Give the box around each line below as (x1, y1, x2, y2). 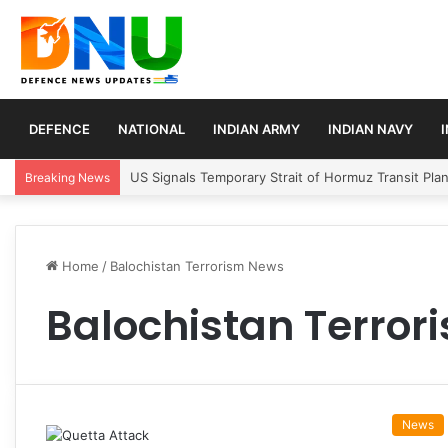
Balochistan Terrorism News (110, 257, 284, 274)
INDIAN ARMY (213, 120, 300, 137)
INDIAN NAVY (328, 120, 413, 137)
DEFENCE (29, 120, 90, 137)
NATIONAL (118, 120, 185, 137)
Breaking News (25, 169, 110, 185)
